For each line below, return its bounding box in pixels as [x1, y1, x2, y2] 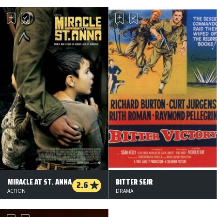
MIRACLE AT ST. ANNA [7, 176, 72, 188]
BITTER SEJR [116, 176, 153, 188]
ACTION [7, 187, 26, 194]
